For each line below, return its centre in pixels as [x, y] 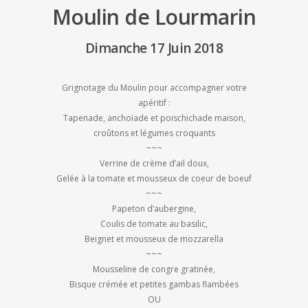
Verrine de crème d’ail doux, [154, 164]
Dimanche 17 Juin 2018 [154, 48]
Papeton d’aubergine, [154, 209]
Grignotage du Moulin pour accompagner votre [154, 88]
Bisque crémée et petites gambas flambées [154, 285]
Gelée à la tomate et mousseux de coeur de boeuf [154, 179]
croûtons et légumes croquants [154, 133]
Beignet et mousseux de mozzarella [154, 239]
